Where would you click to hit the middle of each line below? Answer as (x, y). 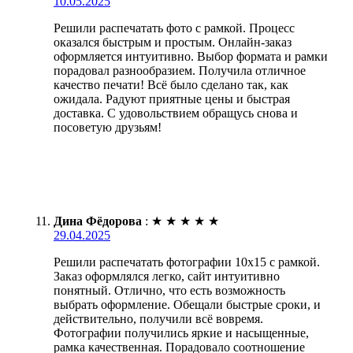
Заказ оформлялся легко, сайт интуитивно (167, 276)
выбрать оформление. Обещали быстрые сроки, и (187, 304)
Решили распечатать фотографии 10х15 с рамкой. (187, 262)
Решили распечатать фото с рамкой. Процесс (174, 28)
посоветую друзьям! (108, 127)
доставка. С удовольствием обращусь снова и (176, 113)
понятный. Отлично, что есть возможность (169, 290)
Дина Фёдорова (98, 221)
